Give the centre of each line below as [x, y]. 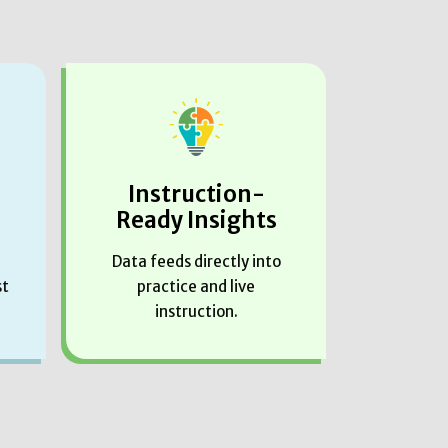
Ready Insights [196, 219]
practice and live [196, 286]
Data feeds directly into [196, 261]
